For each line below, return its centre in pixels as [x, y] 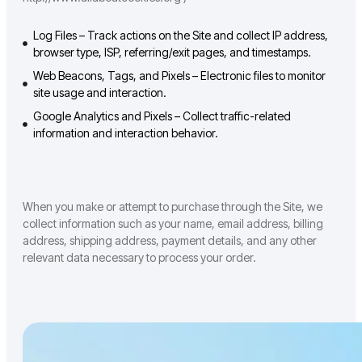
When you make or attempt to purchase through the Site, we [173, 207]
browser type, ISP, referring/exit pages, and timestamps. [172, 53]
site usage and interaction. [99, 93]
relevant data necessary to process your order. [139, 258]
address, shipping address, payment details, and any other [170, 241]
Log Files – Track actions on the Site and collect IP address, [180, 36]
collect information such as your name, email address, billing [173, 224]
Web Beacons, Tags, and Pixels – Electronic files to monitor [179, 76]
